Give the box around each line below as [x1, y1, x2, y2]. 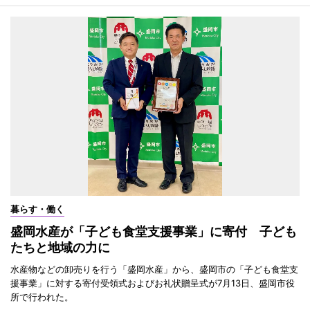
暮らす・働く [10, 203, 64, 215]
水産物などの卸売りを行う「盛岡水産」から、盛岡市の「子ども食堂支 [10, 264, 298, 275]
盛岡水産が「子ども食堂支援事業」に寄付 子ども [10, 224, 297, 239]
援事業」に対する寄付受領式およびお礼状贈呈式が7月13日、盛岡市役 [10, 277, 295, 289]
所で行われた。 [10, 291, 73, 303]
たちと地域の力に [10, 240, 110, 255]
